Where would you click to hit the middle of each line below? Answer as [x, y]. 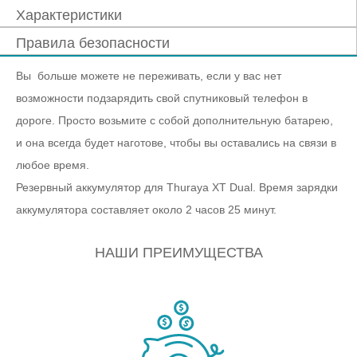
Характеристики [69, 16]
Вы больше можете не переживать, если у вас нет [149, 76]
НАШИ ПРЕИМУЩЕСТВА [178, 253]
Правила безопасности [93, 43]
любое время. [53, 165]
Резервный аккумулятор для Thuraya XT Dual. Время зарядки [177, 188]
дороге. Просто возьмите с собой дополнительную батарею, [175, 121]
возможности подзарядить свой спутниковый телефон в [162, 98]
